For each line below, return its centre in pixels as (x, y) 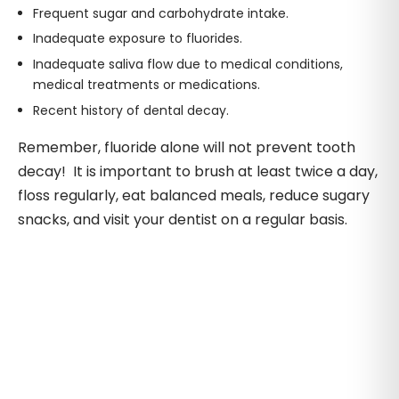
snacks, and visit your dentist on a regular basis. (183, 219)
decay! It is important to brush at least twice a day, (198, 171)
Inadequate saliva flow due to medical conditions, (187, 64)
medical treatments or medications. (146, 84)
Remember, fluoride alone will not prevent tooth (187, 147)
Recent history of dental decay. (130, 110)
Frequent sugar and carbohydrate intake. (160, 13)
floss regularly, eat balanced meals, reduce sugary (194, 195)
